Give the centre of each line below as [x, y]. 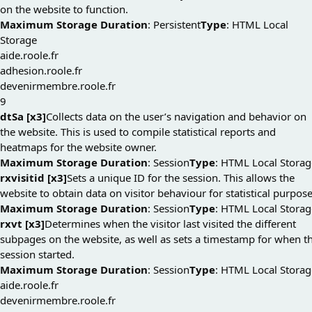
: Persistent [174, 25]
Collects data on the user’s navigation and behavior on [176, 117]
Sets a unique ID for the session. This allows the [181, 178]
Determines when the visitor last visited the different [170, 224]
